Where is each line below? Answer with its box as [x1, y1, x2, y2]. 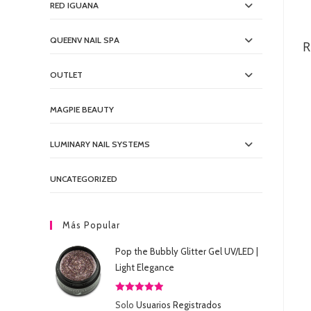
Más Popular [62, 219, 120, 231]
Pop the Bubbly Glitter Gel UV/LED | [115, 246, 258, 258]
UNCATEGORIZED [50, 174, 117, 185]
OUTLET [50, 69, 83, 81]
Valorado [115, 295, 149, 305]
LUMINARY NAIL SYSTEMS [50, 139, 150, 150]
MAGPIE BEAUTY [50, 104, 114, 115]
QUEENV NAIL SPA [50, 35, 119, 46]
